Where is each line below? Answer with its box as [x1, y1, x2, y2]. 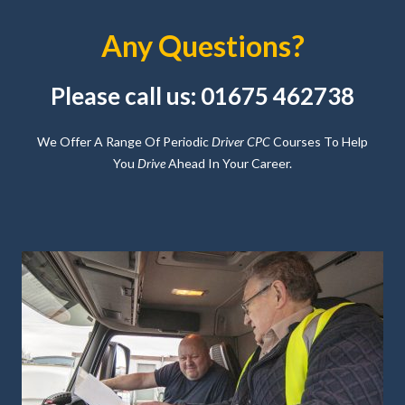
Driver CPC [212, 133, 270, 149]
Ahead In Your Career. [165, 155, 292, 171]
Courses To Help [270, 133, 368, 149]
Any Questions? [100, 27, 305, 63]
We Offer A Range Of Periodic [37, 133, 212, 149]
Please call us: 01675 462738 [51, 80, 354, 110]
